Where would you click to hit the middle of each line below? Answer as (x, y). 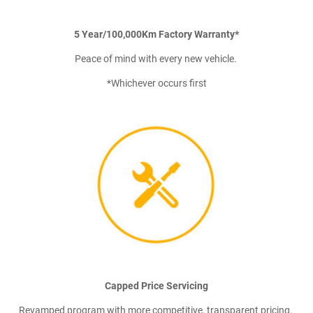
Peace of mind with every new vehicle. (156, 58)
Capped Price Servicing (156, 285)
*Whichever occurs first (156, 83)
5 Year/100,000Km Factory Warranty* (156, 34)
